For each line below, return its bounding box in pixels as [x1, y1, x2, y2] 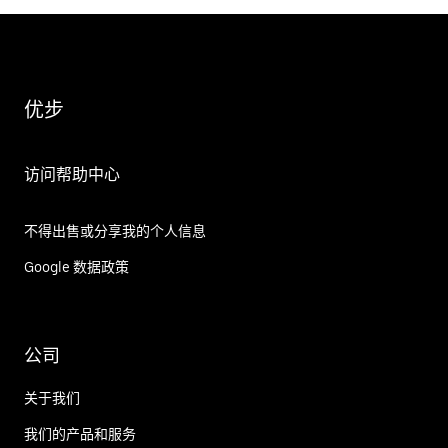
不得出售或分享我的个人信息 [24, 223, 206, 239]
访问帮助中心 [24, 165, 120, 184]
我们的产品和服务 [24, 425, 136, 442]
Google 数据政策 [24, 259, 129, 275]
